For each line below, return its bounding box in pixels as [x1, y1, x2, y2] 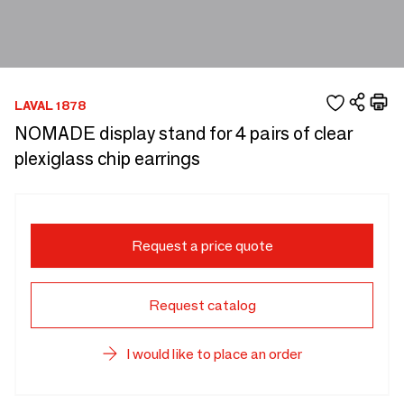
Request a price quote [131, 237, 273, 254]
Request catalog [148, 297, 256, 314]
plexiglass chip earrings [14, 148, 200, 170]
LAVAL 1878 [14, 96, 86, 114]
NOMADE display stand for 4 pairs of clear [14, 123, 353, 144]
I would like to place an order [125, 345, 302, 363]
